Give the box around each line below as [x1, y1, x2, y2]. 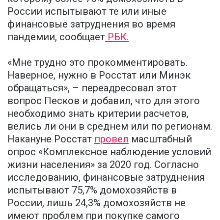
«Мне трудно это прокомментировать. [7, 56, 188, 68]
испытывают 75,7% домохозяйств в [7, 184, 177, 196]
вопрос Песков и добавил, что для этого [7, 94, 200, 107]
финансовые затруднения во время [7, 18, 175, 30]
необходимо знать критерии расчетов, [7, 107, 189, 119]
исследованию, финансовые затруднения [7, 171, 205, 183]
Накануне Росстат [7, 133, 94, 145]
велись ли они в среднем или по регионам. [7, 120, 212, 132]
